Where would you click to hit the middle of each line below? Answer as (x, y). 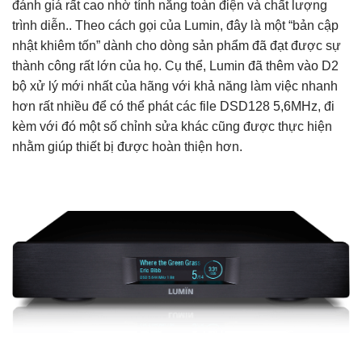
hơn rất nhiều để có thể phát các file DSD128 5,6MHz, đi (173, 106)
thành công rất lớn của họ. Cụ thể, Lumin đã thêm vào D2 (175, 65)
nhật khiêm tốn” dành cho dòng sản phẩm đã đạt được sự (177, 45)
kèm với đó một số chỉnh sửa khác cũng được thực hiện (172, 126)
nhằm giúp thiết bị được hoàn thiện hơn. (127, 146)
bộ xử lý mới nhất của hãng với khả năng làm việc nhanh (175, 86)
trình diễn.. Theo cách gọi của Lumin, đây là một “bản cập (175, 25)
